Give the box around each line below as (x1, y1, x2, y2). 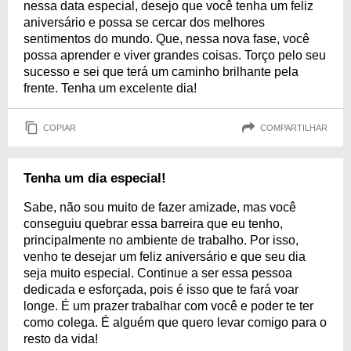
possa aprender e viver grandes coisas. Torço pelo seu (24, 49, 326, 62)
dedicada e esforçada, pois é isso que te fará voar (24, 283, 299, 296)
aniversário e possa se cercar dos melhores (24, 16, 265, 29)
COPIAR (43, 122, 76, 132)
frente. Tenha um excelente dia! (24, 81, 197, 95)
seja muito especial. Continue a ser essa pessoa (24, 266, 292, 280)
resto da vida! (24, 332, 98, 346)
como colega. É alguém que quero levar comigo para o (24, 316, 327, 329)
